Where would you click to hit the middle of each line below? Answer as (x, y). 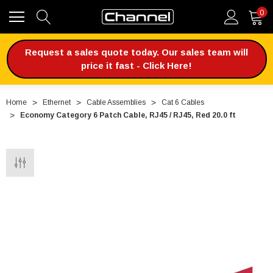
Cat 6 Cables (183, 102)
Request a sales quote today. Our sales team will (136, 52)
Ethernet (57, 102)
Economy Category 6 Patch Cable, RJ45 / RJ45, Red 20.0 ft (128, 115)
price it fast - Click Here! (136, 66)
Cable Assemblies (116, 102)
